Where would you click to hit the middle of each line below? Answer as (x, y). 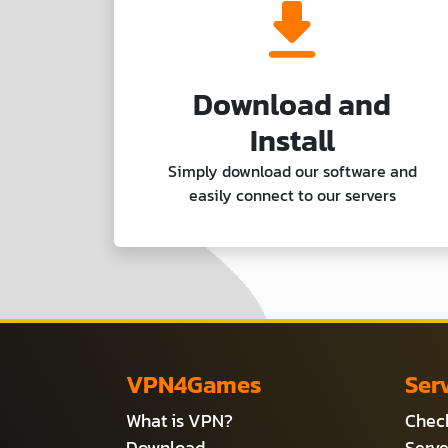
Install (292, 140)
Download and (292, 104)
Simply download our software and (292, 170)
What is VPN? (179, 420)
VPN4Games (194, 384)
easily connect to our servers (292, 194)
